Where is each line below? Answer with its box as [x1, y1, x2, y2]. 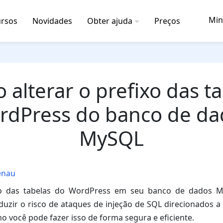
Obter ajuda [87, 15, 132, 26]
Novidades [32, 15, 72, 26]
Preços [154, 15, 180, 26]
